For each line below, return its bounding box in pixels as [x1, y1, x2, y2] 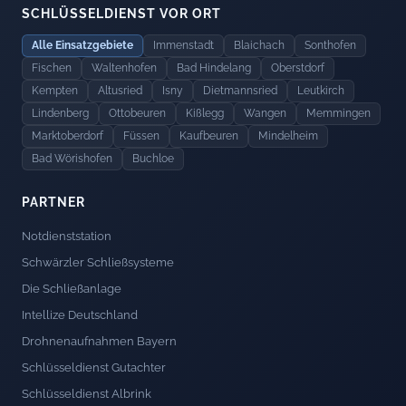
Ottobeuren [109, 106, 166, 120]
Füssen [123, 129, 159, 142]
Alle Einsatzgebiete [32, 38, 133, 52]
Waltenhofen [92, 61, 157, 74]
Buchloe [132, 151, 174, 165]
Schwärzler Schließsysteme [22, 255, 174, 269]
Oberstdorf [271, 61, 324, 74]
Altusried [98, 83, 142, 97]
